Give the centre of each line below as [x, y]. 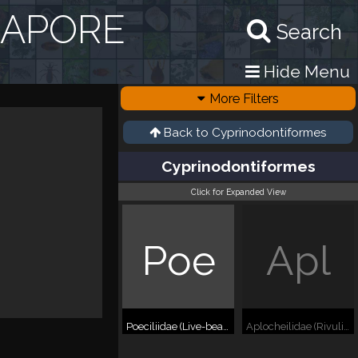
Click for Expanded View [238, 192]
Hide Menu [305, 72]
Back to [188, 133]
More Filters [244, 98]
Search [309, 32]
